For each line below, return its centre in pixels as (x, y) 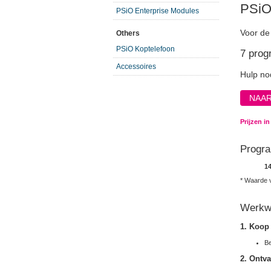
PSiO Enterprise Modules (158, 11)
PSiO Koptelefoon (145, 49)
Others (128, 33)
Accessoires (136, 67)
